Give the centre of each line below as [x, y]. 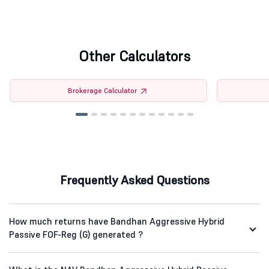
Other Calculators [134, 56]
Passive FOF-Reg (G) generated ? [76, 235]
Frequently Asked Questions [134, 180]
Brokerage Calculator [103, 91]
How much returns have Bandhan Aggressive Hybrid [117, 222]
